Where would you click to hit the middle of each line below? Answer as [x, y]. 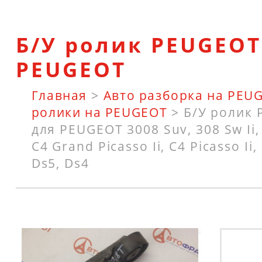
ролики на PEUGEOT [99, 112]
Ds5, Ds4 [60, 163]
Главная [59, 95]
